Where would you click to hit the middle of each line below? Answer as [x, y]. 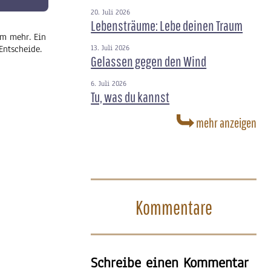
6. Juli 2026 [109, 83]
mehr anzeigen [226, 122]
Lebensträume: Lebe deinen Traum [167, 25]
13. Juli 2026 [110, 48]
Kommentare [174, 207]
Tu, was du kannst [130, 97]
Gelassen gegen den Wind [149, 61]
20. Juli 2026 [111, 12]
